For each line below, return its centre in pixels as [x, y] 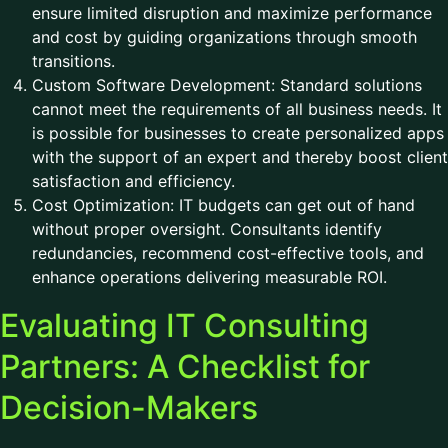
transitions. [78, 61]
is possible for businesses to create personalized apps [238, 133]
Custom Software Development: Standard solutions [227, 85]
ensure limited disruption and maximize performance [232, 13]
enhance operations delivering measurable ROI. [212, 277]
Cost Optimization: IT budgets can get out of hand [223, 205]
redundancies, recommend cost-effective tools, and [228, 253]
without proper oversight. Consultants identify [207, 229]
